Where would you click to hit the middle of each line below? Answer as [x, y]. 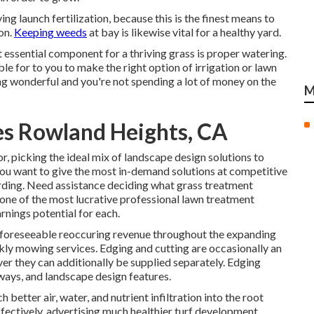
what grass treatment [202, 185]
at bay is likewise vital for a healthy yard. [184, 32]
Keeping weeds [50, 32]
